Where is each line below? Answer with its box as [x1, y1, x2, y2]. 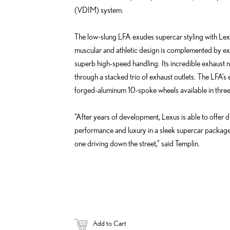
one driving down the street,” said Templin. [74, 139, 200, 148]
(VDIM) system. [74, 5, 124, 14]
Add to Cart [93, 219, 126, 227]
